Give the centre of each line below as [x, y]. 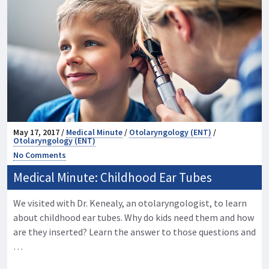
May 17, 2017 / [40, 132]
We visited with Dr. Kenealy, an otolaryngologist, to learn [130, 203]
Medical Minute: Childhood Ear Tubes [113, 178]
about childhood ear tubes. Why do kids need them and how [134, 218]
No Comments [40, 155]
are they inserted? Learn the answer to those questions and [134, 232]
